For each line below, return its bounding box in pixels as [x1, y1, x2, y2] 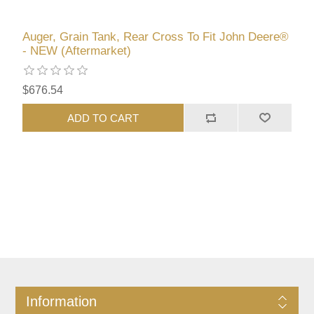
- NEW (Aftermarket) [22, 44, 132, 58]
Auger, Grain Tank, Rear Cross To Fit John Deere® [22, 30, 289, 44]
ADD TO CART [67, 111, 139, 124]
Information [25, 294, 97, 310]
